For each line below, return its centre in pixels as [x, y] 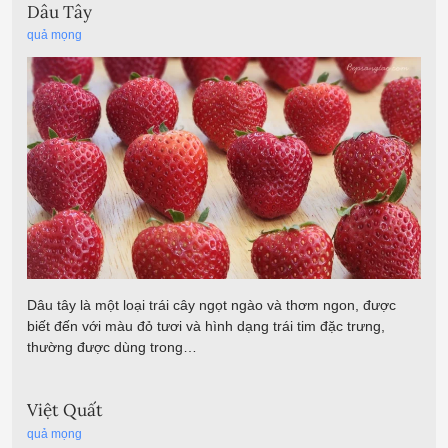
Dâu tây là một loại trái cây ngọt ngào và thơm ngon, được [211, 304]
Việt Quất [65, 410]
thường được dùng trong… [112, 346]
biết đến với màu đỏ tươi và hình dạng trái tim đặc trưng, [206, 325]
